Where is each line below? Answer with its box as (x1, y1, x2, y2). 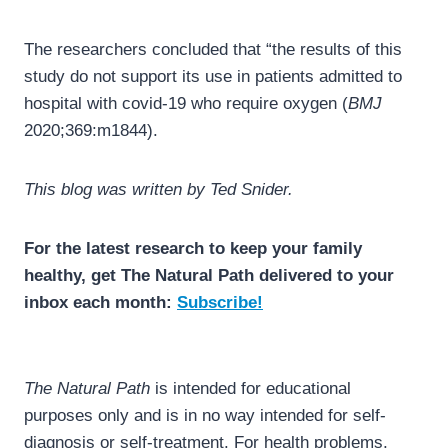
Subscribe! (177, 293, 263, 313)
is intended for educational (150, 379, 351, 399)
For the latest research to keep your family (24, 239, 362, 259)
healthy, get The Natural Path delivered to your (24, 266, 394, 286)
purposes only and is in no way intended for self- (24, 406, 386, 426)
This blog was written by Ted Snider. (24, 180, 293, 200)
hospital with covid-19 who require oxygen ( (24, 94, 348, 114)
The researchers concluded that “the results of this (24, 40, 402, 60)
